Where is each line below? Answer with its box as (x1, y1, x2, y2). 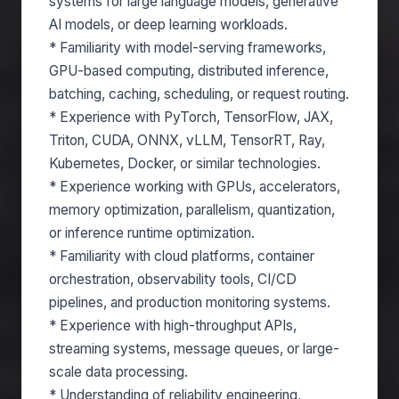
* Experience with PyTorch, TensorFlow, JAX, (49, 109, 333, 126)
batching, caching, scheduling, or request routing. (49, 85, 349, 102)
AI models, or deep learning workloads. (49, 16, 288, 33)
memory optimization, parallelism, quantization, (49, 201, 335, 218)
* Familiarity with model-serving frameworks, (49, 39, 326, 56)
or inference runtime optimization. (49, 224, 255, 241)
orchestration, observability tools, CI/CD (49, 271, 297, 288)
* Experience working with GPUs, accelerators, (49, 178, 340, 195)
